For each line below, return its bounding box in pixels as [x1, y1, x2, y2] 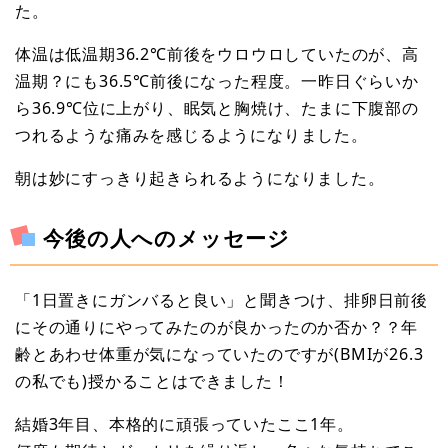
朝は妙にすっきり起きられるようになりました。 [15, 166, 385, 189]
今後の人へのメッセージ [43, 223, 291, 252]
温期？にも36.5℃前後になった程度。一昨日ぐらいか [15, 69, 419, 92]
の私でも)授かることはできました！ [15, 370, 290, 393]
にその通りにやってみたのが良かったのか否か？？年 [15, 316, 419, 339]
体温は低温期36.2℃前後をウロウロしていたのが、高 [15, 42, 419, 65]
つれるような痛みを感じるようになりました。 [15, 123, 368, 146]
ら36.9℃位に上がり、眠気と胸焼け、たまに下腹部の [15, 96, 419, 119]
